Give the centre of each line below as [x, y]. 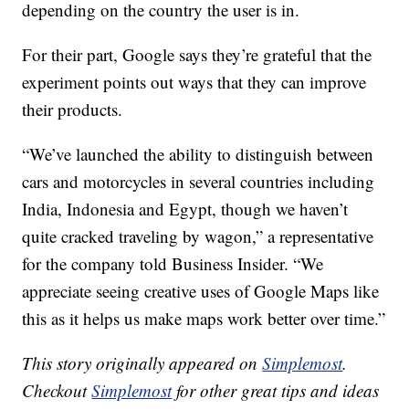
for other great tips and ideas [276, 390]
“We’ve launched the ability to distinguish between [198, 153]
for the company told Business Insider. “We [173, 263]
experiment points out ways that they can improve [194, 81]
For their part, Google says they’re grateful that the [197, 54]
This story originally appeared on [142, 362]
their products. [73, 109]
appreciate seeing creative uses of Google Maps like [201, 290]
